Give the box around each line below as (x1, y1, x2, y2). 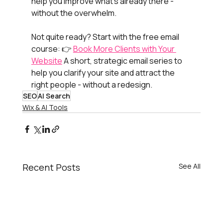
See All (179, 161, 201, 171)
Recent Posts (22, 161, 80, 173)
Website (31, 55, 62, 66)
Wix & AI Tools (22, 102, 68, 112)
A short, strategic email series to (62, 55, 184, 66)
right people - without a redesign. (31, 79, 152, 90)
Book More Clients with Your (73, 43, 176, 54)
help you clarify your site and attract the (31, 67, 176, 78)
